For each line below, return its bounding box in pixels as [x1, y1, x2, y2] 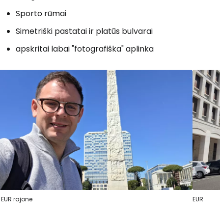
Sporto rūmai [16, 7, 66, 19]
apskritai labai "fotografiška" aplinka [16, 43, 154, 55]
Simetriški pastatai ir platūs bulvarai [16, 25, 153, 37]
